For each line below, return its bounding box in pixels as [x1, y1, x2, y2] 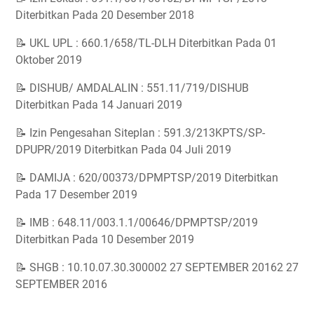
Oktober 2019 [15, 53, 82, 67]
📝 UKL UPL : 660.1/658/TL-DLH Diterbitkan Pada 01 [15, 36, 277, 50]
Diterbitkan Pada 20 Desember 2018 [15, 8, 194, 22]
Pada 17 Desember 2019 [15, 188, 137, 201]
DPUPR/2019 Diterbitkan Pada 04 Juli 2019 [15, 143, 231, 156]
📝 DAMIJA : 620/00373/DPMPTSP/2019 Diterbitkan [15, 171, 278, 184]
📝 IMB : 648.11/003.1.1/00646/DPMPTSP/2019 [15, 216, 258, 229]
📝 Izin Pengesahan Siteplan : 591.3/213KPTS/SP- [15, 126, 265, 139]
